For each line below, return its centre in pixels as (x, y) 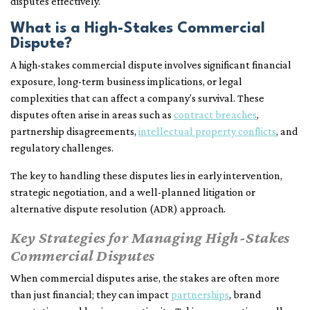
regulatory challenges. (62, 148)
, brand (245, 295)
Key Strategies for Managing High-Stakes (150, 238)
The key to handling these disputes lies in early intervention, (146, 176)
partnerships (200, 295)
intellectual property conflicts (207, 131)
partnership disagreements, (74, 131)
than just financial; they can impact (91, 295)
